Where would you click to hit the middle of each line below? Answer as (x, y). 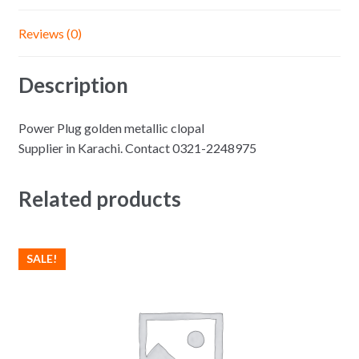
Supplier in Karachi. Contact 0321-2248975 (137, 148)
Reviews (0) (50, 34)
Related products (99, 198)
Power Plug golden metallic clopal (111, 128)
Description (73, 85)
